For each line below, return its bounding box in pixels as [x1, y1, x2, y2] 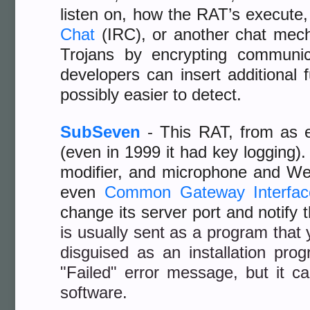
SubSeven [60, 122, 140, 141]
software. [60, 283, 127, 302]
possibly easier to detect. [60, 85, 241, 104]
